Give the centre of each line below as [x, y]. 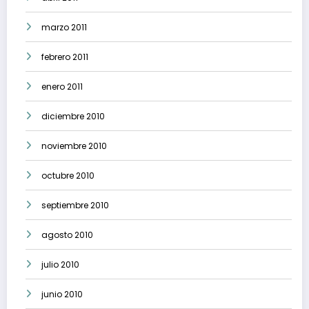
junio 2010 [62, 294]
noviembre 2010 [74, 146]
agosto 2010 [67, 235]
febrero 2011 [65, 57]
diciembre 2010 [73, 116]
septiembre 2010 [75, 205]
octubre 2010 [68, 175]
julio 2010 [60, 264]
